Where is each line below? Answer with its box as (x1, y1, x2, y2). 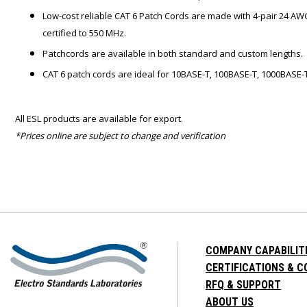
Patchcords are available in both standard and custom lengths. (42, 47, 303, 60)
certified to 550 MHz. (42, 26, 126, 39)
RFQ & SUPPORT (206, 278, 281, 291)
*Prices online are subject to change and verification (15, 129, 225, 142)
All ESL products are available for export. (15, 112, 183, 125)
